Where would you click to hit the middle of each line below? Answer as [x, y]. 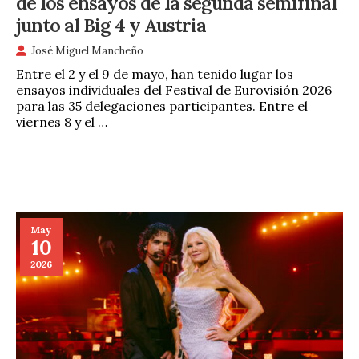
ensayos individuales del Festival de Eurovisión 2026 [174, 89]
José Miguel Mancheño [87, 50]
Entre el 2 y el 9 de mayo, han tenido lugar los [155, 73]
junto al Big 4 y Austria [111, 24]
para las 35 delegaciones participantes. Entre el [162, 105]
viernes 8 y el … [62, 121]
